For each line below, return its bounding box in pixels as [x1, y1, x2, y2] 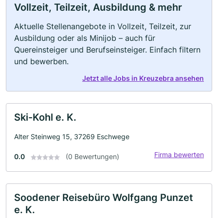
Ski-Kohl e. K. [14, 111, 76, 123]
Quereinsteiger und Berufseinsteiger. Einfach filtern [14, 45, 200, 54]
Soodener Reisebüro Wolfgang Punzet [14, 192, 193, 203]
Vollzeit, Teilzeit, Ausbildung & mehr [14, 1, 182, 13]
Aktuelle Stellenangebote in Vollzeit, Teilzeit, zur [14, 21, 191, 31]
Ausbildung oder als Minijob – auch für [14, 33, 155, 43]
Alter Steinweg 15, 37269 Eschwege [14, 132, 129, 141]
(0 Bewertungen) [66, 152, 119, 161]
